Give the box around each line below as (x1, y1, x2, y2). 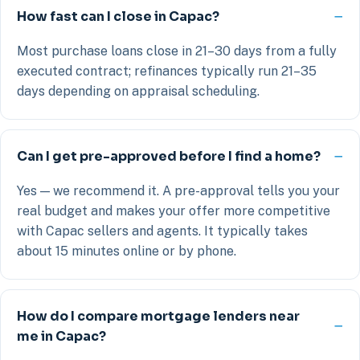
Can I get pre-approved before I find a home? (17, 148, 321, 165)
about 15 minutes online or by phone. (17, 243, 236, 259)
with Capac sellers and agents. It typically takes (17, 223, 308, 239)
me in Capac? (17, 328, 106, 345)
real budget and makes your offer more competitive (17, 203, 330, 219)
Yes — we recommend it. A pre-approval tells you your (17, 183, 340, 198)
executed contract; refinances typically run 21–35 (17, 63, 317, 79)
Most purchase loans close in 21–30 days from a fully (17, 43, 337, 59)
